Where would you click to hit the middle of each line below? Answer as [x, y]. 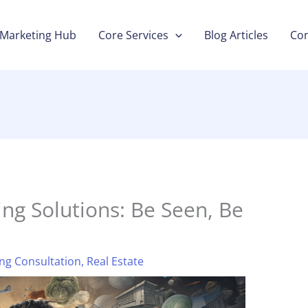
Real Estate [115, 262]
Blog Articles [236, 35]
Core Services [134, 35]
